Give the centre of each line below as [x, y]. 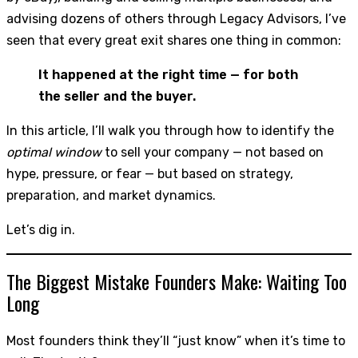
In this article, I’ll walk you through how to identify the [170, 130]
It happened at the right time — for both [168, 74]
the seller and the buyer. [117, 96]
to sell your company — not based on [213, 152]
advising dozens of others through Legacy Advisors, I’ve [176, 18]
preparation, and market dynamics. [111, 195]
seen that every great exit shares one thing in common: [174, 40]
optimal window [54, 152]
